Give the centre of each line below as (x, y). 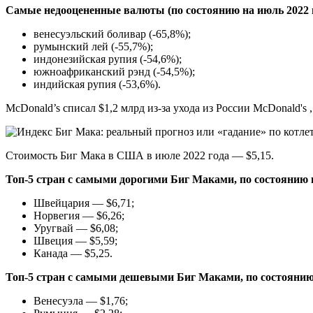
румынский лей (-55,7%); (93, 46)
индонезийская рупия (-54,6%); (108, 59)
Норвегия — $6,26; (79, 215)
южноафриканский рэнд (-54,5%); (114, 71)
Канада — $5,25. (73, 253)
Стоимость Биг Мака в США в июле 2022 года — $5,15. (140, 155)
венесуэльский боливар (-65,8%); (112, 34)
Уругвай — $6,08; (76, 228)
